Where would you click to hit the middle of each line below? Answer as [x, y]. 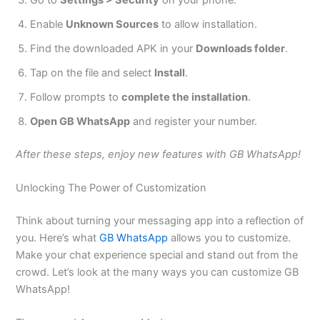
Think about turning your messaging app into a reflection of [160, 220]
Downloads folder [241, 48]
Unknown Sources [112, 24]
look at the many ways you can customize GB [187, 272]
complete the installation [185, 97]
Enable [48, 24]
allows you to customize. [230, 237]
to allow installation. [208, 24]
